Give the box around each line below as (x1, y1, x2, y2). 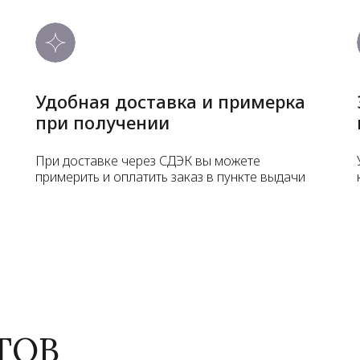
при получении (35, 109, 170, 134)
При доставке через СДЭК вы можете (35, 151, 260, 170)
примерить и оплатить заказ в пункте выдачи (35, 167, 305, 186)
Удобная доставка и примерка (35, 88, 305, 113)
